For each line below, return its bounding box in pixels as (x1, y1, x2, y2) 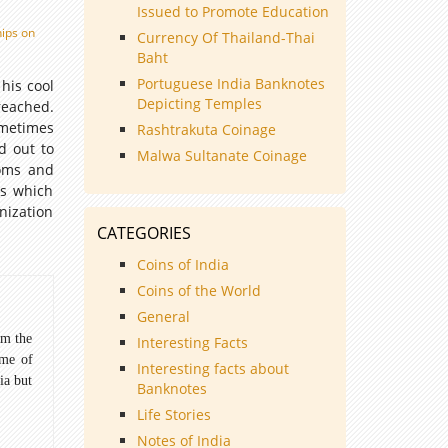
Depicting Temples (136, 94, 262, 114)
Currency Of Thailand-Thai (136, 28, 315, 48)
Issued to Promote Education (136, 2, 329, 22)
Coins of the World (136, 281, 261, 301)
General (136, 307, 190, 327)
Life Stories (136, 405, 211, 425)
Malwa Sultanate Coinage (136, 146, 311, 166)
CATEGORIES (96, 222, 191, 245)
